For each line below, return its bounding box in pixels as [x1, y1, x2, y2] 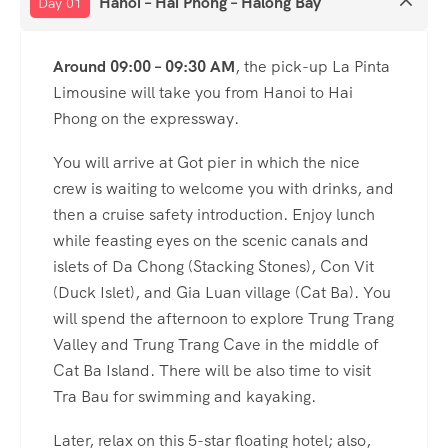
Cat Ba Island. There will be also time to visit [53, 359, 371, 381]
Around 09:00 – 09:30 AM [53, 55, 235, 77]
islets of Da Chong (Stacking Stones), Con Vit [53, 255, 374, 277]
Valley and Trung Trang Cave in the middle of [53, 333, 379, 355]
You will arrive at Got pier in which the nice [53, 151, 360, 173]
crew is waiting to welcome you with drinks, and [53, 177, 394, 199]
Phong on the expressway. [53, 107, 239, 129]
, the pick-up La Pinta [235, 55, 390, 77]
